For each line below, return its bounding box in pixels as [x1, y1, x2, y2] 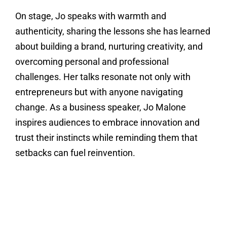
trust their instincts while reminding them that [15, 132, 198, 143]
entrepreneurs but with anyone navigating [15, 87, 183, 98]
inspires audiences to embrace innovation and [15, 117, 200, 128]
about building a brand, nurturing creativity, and [15, 41, 203, 52]
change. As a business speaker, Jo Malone [15, 102, 186, 113]
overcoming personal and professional [15, 56, 169, 67]
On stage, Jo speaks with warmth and [15, 11, 166, 22]
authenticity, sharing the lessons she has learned [15, 26, 210, 37]
